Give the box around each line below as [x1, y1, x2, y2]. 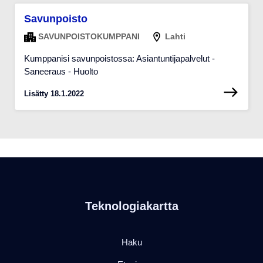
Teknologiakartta [85, 200, 178, 213]
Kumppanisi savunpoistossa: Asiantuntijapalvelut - [24, 53, 215, 64]
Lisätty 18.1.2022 [24, 89, 84, 99]
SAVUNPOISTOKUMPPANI [36, 31, 140, 41]
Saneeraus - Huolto [24, 66, 98, 77]
